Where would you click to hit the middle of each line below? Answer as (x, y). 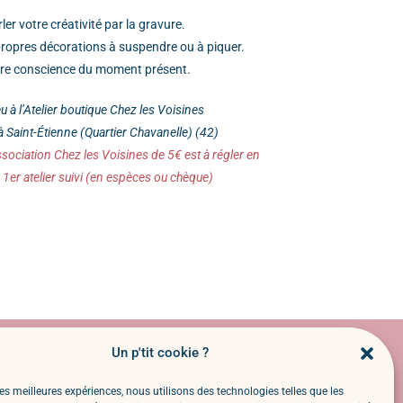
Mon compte (126, 366)
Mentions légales (126, 389)
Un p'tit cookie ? (160, 353)
